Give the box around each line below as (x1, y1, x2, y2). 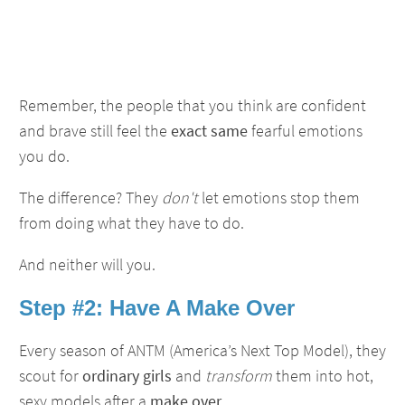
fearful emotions (248, 120, 363, 141)
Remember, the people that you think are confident (19, 95, 366, 116)
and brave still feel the (19, 120, 171, 141)
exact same (171, 120, 248, 141)
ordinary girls (82, 365, 172, 386)
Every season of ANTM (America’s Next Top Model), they (19, 340, 386, 361)
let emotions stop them (198, 187, 360, 208)
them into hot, (272, 365, 373, 386)
